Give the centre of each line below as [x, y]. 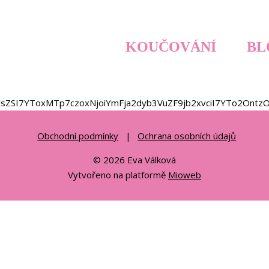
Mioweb [185, 175]
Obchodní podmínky [78, 136]
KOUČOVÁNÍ [171, 47]
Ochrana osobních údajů [187, 136]
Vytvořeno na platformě [118, 175]
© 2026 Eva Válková [134, 160]
